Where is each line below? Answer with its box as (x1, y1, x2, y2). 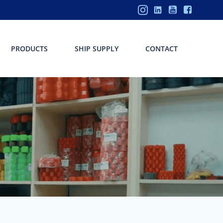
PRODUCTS (11, 44, 48, 53)
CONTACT (145, 44, 178, 53)
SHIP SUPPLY (75, 44, 119, 53)
